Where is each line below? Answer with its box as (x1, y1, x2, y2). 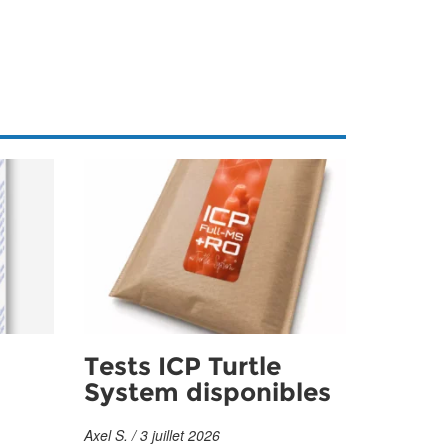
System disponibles (83, 378, 331, 409)
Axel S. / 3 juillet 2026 (83, 425, 220, 446)
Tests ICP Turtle (83, 352, 281, 383)
